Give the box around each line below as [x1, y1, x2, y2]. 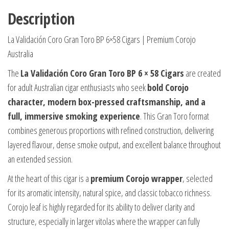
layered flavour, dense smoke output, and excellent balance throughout [8, 139, 221, 151]
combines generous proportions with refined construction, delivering [8, 124, 214, 137]
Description [8, 8, 75, 30]
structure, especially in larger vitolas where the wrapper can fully [8, 215, 200, 228]
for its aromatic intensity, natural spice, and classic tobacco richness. [8, 187, 212, 199]
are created [184, 67, 221, 80]
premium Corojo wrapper [90, 172, 182, 185]
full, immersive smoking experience [8, 110, 140, 123]
